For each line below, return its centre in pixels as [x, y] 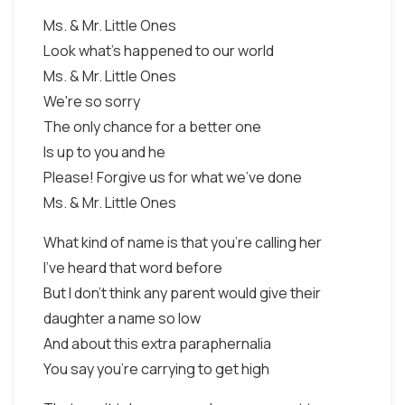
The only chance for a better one [152, 127]
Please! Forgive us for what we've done [173, 177]
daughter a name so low [122, 318]
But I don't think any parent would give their [182, 293]
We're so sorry [92, 101]
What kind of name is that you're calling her [183, 242]
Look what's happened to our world [159, 51]
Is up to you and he [104, 152]
